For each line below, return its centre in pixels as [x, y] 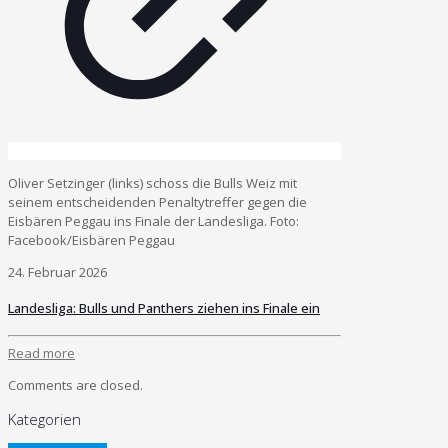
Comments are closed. [75, 384]
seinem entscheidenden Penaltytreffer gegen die [157, 201]
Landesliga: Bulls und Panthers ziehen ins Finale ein [164, 307]
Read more [41, 352]
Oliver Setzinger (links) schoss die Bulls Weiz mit [152, 182]
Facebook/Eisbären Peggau [91, 239]
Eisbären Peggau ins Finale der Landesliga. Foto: [153, 220]
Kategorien [44, 418]
